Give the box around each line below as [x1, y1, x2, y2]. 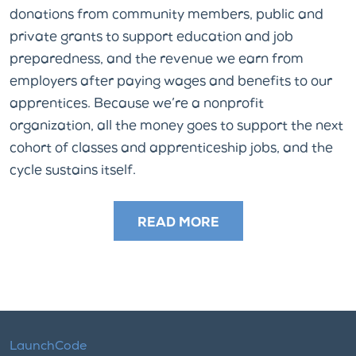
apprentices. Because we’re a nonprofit [10, 97, 264, 111]
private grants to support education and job [10, 30, 293, 44]
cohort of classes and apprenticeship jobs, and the [10, 141, 333, 156]
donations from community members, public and [10, 8, 323, 22]
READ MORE [137, 217, 219, 230]
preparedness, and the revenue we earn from [10, 52, 304, 67]
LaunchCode [10, 340, 87, 354]
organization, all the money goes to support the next [10, 119, 343, 133]
